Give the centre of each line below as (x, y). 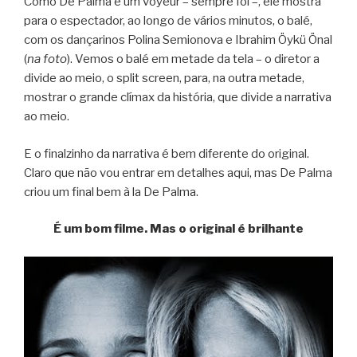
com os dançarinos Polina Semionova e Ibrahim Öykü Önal (178, 40)
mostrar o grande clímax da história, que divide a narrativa (178, 98)
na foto (47, 59)
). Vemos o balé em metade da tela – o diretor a (193, 59)
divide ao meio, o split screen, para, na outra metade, (164, 78)
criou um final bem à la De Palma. (111, 192)
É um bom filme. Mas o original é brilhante (178, 229)
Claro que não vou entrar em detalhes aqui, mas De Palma (178, 173)
